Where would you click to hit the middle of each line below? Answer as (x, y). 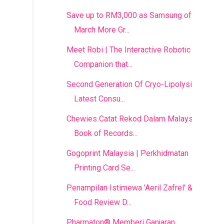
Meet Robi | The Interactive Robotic (128, 50)
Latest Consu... (99, 99)
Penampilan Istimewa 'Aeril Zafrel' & (129, 188)
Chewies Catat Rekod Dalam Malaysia (132, 119)
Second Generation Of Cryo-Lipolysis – (135, 84)
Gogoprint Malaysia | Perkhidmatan (127, 153)
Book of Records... (105, 133)
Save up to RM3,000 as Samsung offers (136, 15)
